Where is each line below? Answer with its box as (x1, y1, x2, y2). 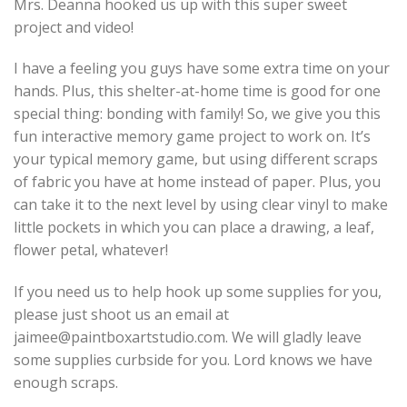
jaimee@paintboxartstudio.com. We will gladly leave (14, 327, 362, 348)
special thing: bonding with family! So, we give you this (14, 104, 381, 124)
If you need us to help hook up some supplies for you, (14, 282, 382, 303)
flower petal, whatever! (14, 240, 168, 261)
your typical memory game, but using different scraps (14, 149, 378, 170)
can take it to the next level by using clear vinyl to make (14, 194, 388, 215)
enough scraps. (14, 372, 118, 393)
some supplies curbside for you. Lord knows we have (14, 350, 372, 371)
